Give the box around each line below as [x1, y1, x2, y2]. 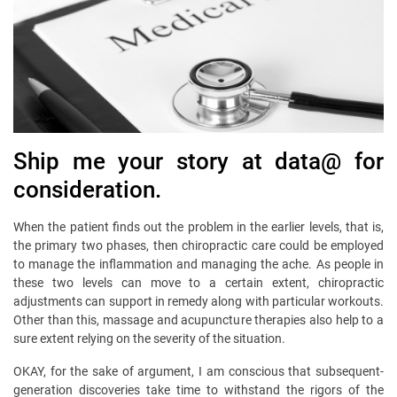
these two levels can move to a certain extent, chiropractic [13, 276, 384, 291]
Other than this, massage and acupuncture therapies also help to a [13, 313, 384, 328]
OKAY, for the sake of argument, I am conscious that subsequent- [13, 364, 384, 379]
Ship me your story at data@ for [13, 148, 384, 175]
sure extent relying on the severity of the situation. [13, 331, 285, 346]
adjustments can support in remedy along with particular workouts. [13, 294, 384, 309]
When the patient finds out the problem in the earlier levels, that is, [13, 220, 384, 235]
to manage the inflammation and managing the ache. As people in [13, 257, 384, 272]
